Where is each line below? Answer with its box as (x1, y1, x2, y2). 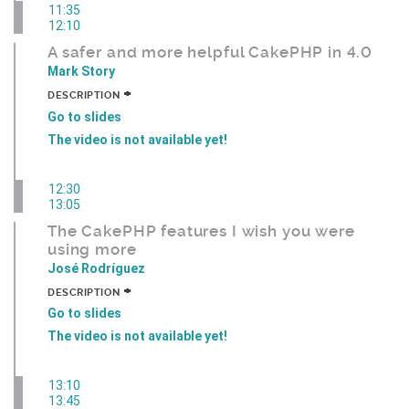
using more (47, 239, 137, 258)
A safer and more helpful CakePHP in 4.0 (47, 43, 373, 62)
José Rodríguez (47, 260, 145, 276)
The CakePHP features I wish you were (47, 221, 355, 240)
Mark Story (47, 64, 115, 79)
